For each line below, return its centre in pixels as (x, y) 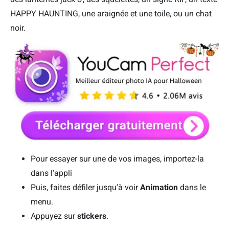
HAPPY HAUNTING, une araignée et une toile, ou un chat (111, 13)
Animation (160, 188)
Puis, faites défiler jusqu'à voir (85, 188)
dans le (193, 188)
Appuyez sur (54, 216)
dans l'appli (51, 173)
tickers (94, 216)
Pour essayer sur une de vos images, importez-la (117, 159)
